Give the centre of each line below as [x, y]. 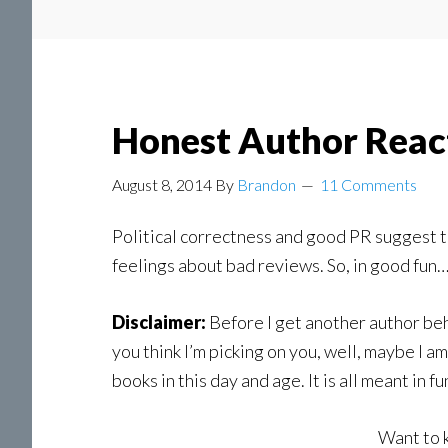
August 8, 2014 [162, 184]
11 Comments [368, 184]
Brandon [266, 184]
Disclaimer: [159, 322]
